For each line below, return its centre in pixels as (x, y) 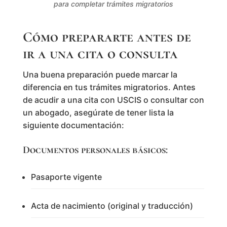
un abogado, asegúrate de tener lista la (98, 112)
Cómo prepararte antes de (107, 37)
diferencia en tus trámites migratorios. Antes (109, 87)
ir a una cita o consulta (100, 53)
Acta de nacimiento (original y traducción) (112, 205)
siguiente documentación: (73, 125)
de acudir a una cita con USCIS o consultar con (113, 100)
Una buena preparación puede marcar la (100, 74)
